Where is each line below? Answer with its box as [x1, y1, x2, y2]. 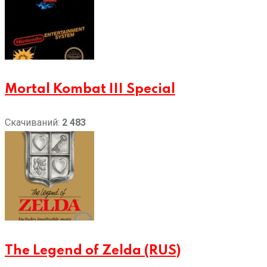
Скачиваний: [5, 117, 62, 129]
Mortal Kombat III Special [5, 83, 175, 97]
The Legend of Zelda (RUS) [5, 244, 181, 258]
